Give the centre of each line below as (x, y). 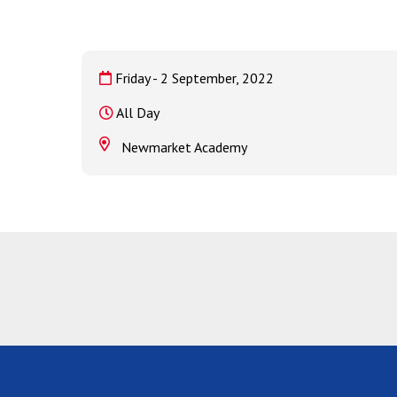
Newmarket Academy (184, 147)
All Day (136, 113)
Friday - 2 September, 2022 (193, 78)
